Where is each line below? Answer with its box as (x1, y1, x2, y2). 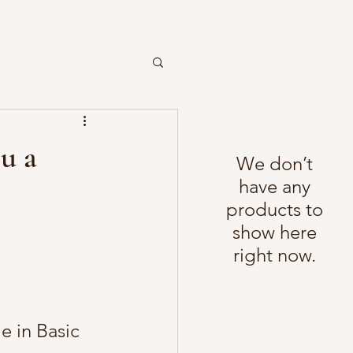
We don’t (236, 151, 313, 175)
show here (232, 220, 317, 243)
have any (239, 174, 310, 198)
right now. (233, 243, 316, 266)
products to (226, 197, 323, 221)
